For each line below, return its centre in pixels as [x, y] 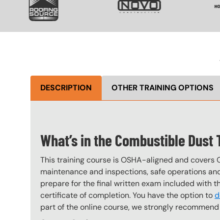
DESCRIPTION [66, 87]
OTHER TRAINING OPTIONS [163, 87]
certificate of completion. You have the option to [127, 195]
